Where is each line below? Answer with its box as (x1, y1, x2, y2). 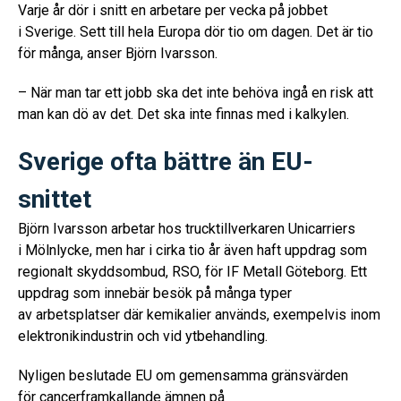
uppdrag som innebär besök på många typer (18, 285, 292, 302)
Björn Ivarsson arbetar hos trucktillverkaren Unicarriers (18, 220, 355, 237)
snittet (18, 184, 98, 214)
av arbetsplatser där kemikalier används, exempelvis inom (18, 306, 380, 323)
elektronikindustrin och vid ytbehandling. (18, 328, 268, 345)
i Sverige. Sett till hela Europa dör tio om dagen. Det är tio (18, 23, 373, 40)
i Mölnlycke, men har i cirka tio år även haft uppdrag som (18, 242, 367, 259)
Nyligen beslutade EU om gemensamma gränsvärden (18, 367, 348, 384)
